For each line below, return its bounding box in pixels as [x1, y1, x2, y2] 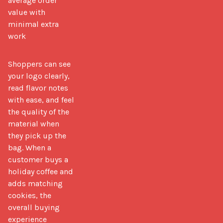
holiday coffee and [8, 166, 73, 176]
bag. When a [8, 142, 51, 152]
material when [8, 118, 59, 128]
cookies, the [8, 190, 51, 200]
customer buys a [8, 154, 68, 164]
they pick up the [8, 130, 66, 140]
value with [8, 7, 45, 17]
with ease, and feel [8, 95, 74, 105]
